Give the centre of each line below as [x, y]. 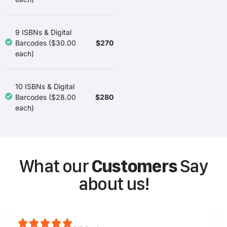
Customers [134, 166]
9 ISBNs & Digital [43, 32]
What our [55, 166]
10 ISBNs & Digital [45, 86]
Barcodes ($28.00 [46, 97]
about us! [113, 184]
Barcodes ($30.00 [46, 43]
